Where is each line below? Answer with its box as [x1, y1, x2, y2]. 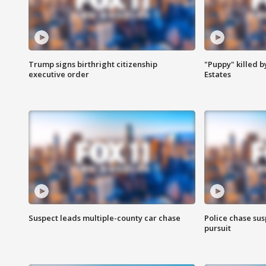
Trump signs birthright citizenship [28, 59, 157, 70]
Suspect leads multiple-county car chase [28, 213, 180, 224]
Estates [204, 69, 231, 80]
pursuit [204, 223, 231, 234]
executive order [28, 69, 89, 80]
